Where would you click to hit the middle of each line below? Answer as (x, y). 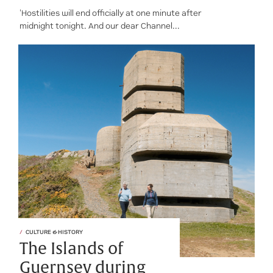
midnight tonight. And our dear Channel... (100, 26)
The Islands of (71, 249)
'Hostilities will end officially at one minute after (111, 13)
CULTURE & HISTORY (54, 232)
